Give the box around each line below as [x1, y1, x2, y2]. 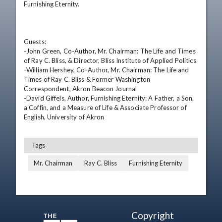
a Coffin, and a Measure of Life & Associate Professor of [24, 104, 187, 111]
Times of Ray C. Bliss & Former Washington [24, 75, 150, 83]
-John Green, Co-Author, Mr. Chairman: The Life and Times [24, 47, 196, 55]
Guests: [24, 38, 48, 46]
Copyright [131, 210, 174, 221]
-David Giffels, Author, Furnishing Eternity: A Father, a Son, [24, 94, 194, 102]
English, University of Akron [24, 113, 105, 121]
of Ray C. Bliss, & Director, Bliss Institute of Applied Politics [24, 56, 198, 64]
